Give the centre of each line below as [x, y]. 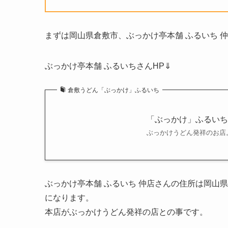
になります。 [69, 198]
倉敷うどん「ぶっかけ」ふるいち [113, 90]
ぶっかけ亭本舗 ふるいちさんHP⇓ [108, 66]
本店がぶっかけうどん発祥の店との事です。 [126, 212]
